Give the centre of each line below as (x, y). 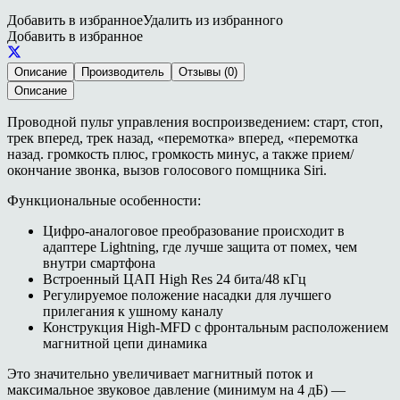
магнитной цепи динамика (125, 343)
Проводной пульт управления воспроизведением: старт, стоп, (195, 121)
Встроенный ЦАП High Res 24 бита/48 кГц (175, 279)
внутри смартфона (99, 262)
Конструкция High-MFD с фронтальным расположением (216, 327)
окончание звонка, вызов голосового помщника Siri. (167, 170)
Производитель (123, 71)
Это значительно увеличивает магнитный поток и (160, 373)
